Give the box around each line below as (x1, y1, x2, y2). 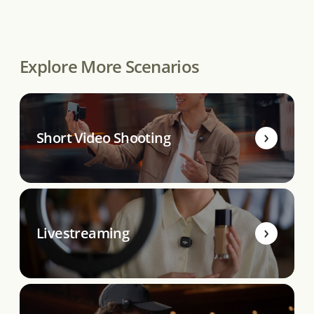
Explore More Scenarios (20, 55, 200, 78)
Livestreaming (36, 224, 130, 243)
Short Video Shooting (36, 128, 170, 148)
